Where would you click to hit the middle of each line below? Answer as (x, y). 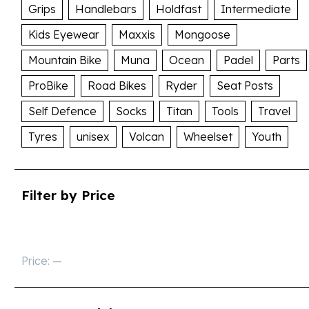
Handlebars (106, 9)
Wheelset (208, 137)
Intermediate (256, 9)
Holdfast (179, 9)
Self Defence (62, 111)
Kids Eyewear (64, 35)
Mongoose (202, 35)
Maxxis (137, 35)
